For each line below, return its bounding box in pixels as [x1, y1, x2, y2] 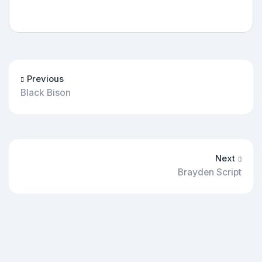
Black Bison [20, 87, 71, 98]
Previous [27, 73, 64, 84]
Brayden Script [178, 166, 242, 178]
